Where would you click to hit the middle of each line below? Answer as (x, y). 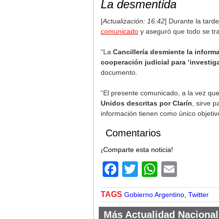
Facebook (153, 169)
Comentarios (133, 133)
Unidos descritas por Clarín (146, 103)
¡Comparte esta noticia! (137, 150)
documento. (119, 72)
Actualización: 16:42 (134, 21)
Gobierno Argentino (154, 195)
